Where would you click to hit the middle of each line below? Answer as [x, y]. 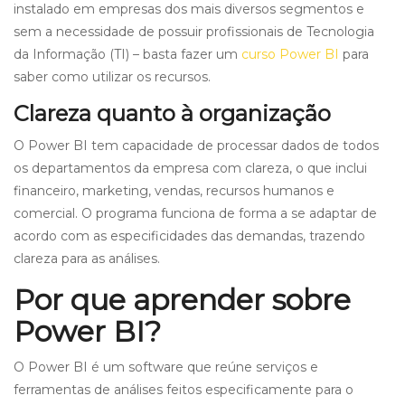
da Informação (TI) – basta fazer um [126, 54]
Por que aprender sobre [182, 299]
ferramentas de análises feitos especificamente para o [184, 389]
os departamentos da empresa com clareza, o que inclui [190, 168]
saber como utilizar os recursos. [112, 76]
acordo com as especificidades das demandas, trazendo [189, 235]
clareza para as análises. [87, 258]
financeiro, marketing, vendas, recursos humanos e [174, 190]
